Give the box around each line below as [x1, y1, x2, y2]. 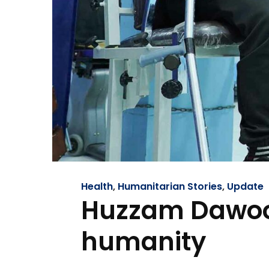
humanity [81, 224, 206, 260]
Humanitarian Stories [118, 180, 222, 194]
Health [81, 180, 113, 194]
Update [227, 180, 264, 194]
